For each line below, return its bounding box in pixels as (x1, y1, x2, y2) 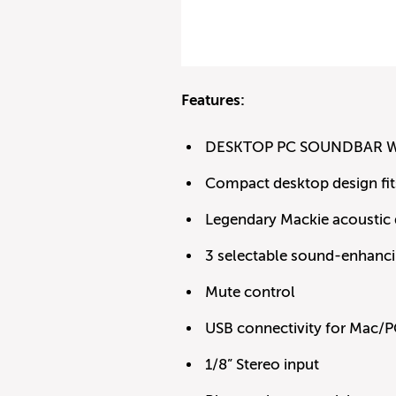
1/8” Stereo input (204, 355, 319, 373)
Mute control (204, 283, 295, 301)
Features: (181, 91, 246, 109)
